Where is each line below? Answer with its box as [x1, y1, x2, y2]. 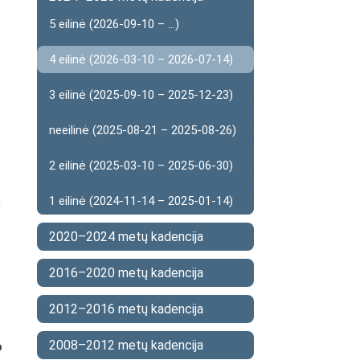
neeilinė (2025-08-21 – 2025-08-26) [49, 123, 236, 137]
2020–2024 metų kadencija [49, 229, 203, 244]
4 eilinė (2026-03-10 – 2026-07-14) [49, 52, 233, 67]
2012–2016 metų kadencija [49, 301, 203, 317]
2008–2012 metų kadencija [49, 337, 203, 353]
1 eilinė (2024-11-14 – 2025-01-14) [49, 194, 233, 208]
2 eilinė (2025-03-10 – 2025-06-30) [49, 158, 233, 173]
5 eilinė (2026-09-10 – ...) [49, 17, 179, 31]
